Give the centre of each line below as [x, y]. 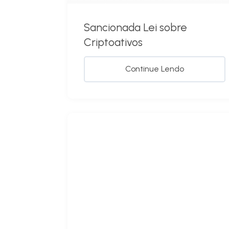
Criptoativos [113, 42]
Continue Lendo [155, 69]
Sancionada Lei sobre [135, 28]
